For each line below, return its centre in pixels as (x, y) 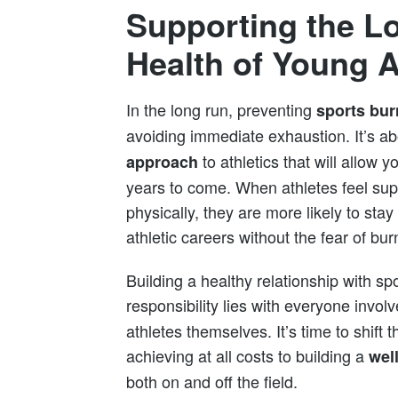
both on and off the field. (212, 382)
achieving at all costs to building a (247, 356)
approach (162, 161)
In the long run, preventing (221, 109)
